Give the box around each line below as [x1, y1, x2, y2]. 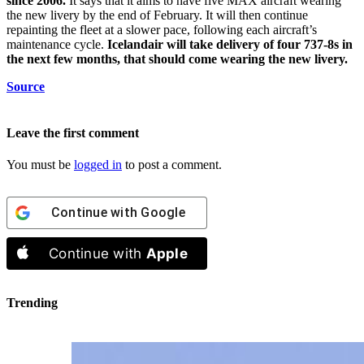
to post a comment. [122, 158, 222, 172]
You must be [6, 158, 74, 172]
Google [141, 205, 185, 221]
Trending [6, 295, 58, 310]
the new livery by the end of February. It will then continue [6, 7, 308, 22]
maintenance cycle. [6, 37, 104, 51]
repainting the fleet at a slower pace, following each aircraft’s [6, 22, 317, 37]
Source [6, 79, 45, 93]
